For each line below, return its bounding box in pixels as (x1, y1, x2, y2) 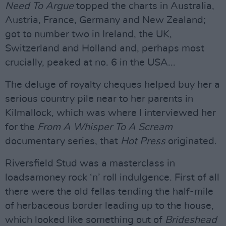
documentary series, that (5, 136, 118, 146)
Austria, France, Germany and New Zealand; (5, 15, 206, 25)
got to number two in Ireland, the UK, (5, 29, 172, 39)
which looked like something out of (5, 214, 165, 225)
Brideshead (165, 214, 217, 225)
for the (5, 122, 37, 132)
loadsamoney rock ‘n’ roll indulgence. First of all (5, 172, 219, 183)
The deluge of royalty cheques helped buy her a (5, 79, 220, 90)
